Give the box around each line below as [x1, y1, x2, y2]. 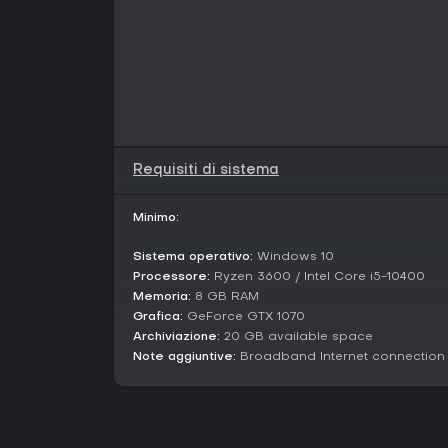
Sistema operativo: [133, 251, 253, 263]
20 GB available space [220, 331, 373, 343]
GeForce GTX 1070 [183, 311, 305, 323]
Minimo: [133, 212, 179, 224]
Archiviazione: [133, 331, 220, 343]
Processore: [133, 271, 210, 283]
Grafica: [133, 311, 183, 323]
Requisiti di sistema [133, 164, 279, 177]
